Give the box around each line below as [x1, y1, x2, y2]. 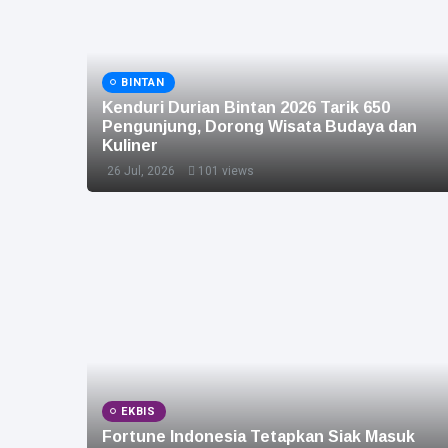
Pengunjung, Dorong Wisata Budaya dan [102, 117, 417, 135]
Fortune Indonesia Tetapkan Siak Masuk [102, 427, 415, 445]
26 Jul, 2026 [107, 163, 175, 178]
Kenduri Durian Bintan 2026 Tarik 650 [102, 98, 390, 116]
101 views [198, 163, 254, 178]
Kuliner [102, 136, 158, 154]
